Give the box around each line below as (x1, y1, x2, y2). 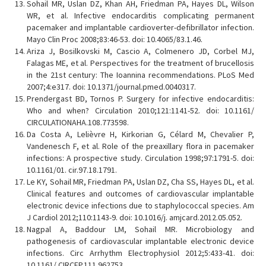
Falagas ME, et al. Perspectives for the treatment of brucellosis (27, 58, 254, 68)
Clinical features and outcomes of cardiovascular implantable (27, 188, 254, 199)
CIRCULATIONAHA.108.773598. (27, 117, 129, 128)
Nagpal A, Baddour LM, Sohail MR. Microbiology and (27, 224, 254, 235)
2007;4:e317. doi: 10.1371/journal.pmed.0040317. (27, 81, 196, 92)
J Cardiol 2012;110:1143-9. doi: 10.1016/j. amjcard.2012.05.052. (27, 212, 242, 223)
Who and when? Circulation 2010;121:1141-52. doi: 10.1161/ (27, 105, 254, 116)
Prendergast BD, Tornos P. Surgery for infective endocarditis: (27, 93, 254, 104)
